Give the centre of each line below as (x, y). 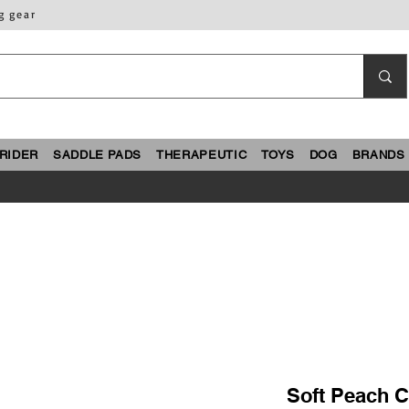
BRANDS (378, 155)
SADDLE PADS (97, 155)
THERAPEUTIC (202, 155)
